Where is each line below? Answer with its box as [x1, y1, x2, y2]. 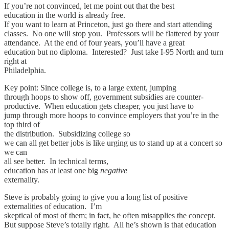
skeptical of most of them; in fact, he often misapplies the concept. [4, 211, 218, 220]
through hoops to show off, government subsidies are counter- [4, 93, 203, 102]
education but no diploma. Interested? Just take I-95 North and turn [4, 48, 223, 57]
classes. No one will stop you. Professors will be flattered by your [4, 29, 219, 38]
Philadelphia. [4, 66, 46, 75]
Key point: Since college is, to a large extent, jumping [4, 83, 176, 93]
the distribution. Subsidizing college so [4, 129, 130, 139]
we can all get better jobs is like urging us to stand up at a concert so [4, 139, 222, 148]
